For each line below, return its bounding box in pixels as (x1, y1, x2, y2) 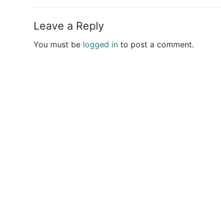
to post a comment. (118, 39, 194, 50)
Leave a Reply (34, 19, 104, 33)
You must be (34, 39, 83, 50)
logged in (83, 39, 118, 50)
